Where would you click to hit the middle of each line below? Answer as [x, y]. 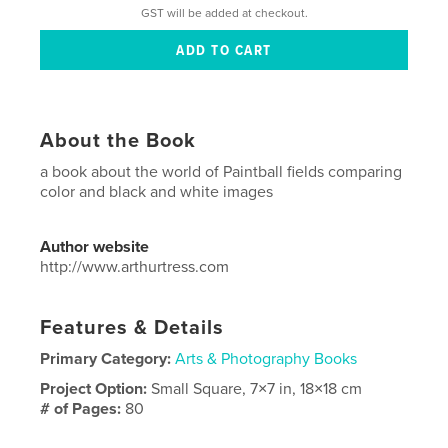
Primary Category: [106, 359]
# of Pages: [83, 409]
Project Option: [96, 389]
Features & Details [132, 328]
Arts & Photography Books [266, 359]
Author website [95, 247]
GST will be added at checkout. [224, 12]
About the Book [118, 141]
